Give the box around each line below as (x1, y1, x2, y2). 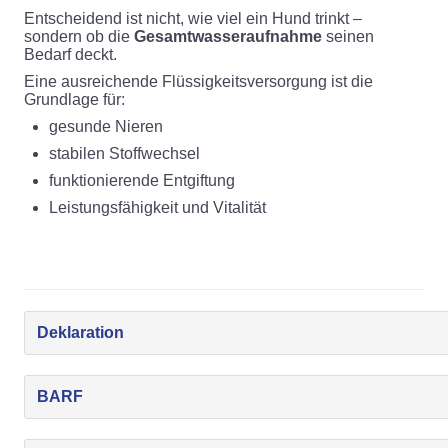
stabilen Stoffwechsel (49, 145, 200, 162)
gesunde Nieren (49, 118, 163, 135)
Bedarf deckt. (24, 46, 117, 63)
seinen (322, 28, 374, 45)
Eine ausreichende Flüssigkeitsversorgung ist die (24, 73, 373, 90)
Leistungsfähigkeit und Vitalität (49, 199, 266, 216)
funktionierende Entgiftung (49, 172, 235, 189)
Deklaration (37, 324, 124, 341)
